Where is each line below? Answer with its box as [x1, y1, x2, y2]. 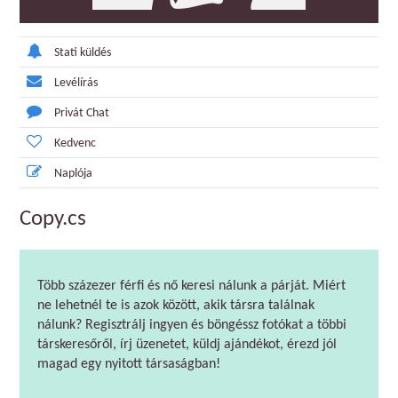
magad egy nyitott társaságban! [37, 357, 220, 371]
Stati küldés [54, 46, 111, 60]
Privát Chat [54, 107, 109, 120]
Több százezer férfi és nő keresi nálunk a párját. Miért [37, 279, 346, 293]
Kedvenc [54, 137, 96, 150]
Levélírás [54, 76, 98, 90]
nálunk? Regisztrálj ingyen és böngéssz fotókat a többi [37, 318, 346, 332]
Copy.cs [20, 208, 86, 230]
